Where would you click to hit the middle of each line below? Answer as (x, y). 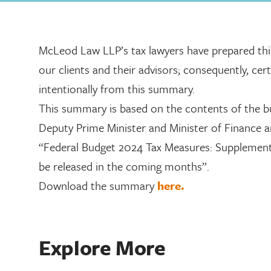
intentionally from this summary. (118, 89)
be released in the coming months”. (124, 166)
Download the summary (98, 185)
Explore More (102, 247)
